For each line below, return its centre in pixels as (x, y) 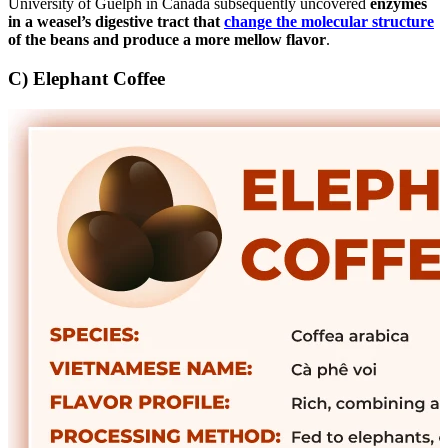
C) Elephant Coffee (86, 79)
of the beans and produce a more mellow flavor (167, 40)
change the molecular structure (329, 22)
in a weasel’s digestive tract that (116, 22)
